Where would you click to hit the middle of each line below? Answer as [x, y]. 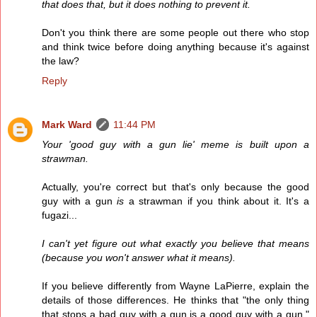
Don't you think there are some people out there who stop [175, 33]
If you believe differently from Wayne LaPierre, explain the [175, 286]
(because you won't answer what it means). [139, 258]
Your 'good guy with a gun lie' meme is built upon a [175, 145]
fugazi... [59, 215]
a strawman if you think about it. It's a [217, 201]
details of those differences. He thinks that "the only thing [175, 300]
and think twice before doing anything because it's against [175, 47]
